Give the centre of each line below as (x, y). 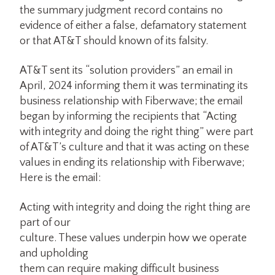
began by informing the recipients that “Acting (128, 117)
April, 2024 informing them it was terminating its (134, 86)
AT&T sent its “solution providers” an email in (126, 71)
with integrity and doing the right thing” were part (137, 132)
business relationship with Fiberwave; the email (131, 102)
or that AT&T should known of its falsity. (114, 41)
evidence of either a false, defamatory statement (133, 25)
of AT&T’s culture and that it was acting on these (134, 148)
